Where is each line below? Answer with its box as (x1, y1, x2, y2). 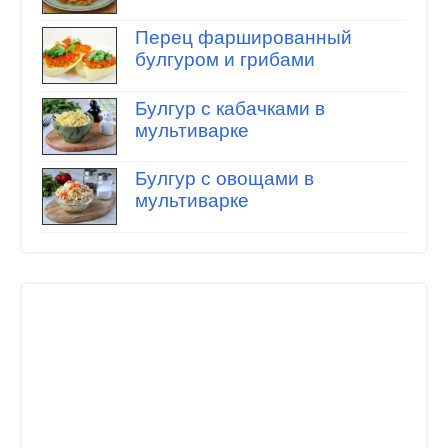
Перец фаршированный (134, 27, 352, 49)
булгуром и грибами (134, 49, 315, 71)
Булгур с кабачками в (134, 97, 325, 119)
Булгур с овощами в (134, 168, 314, 190)
